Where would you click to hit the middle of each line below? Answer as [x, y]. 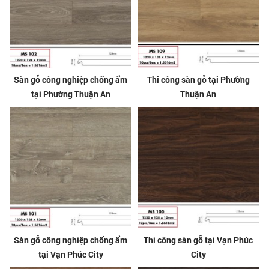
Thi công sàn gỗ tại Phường [198, 79]
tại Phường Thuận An [71, 94]
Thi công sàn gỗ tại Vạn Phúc [198, 240]
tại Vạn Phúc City [71, 255]
